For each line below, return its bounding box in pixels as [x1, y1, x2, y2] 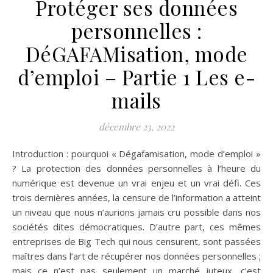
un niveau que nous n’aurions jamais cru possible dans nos [12, 205, 261, 218]
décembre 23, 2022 [99, 120, 174, 133]
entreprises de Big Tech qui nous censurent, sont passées [12, 235, 261, 247]
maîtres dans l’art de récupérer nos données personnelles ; [12, 249, 261, 262]
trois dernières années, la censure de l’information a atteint [12, 191, 261, 204]
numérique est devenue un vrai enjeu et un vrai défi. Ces [12, 176, 261, 189]
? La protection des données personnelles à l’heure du [12, 161, 261, 174]
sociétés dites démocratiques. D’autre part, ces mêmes [12, 220, 261, 233]
